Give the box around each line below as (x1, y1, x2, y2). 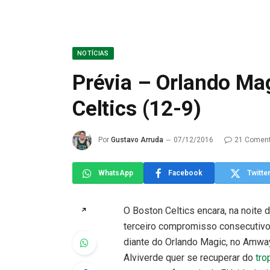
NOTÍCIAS (77, 49, 109, 57)
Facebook (168, 169, 202, 177)
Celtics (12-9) (72, 96, 201, 121)
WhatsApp (98, 169, 133, 177)
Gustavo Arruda (111, 136, 163, 145)
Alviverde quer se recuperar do (123, 252, 256, 263)
